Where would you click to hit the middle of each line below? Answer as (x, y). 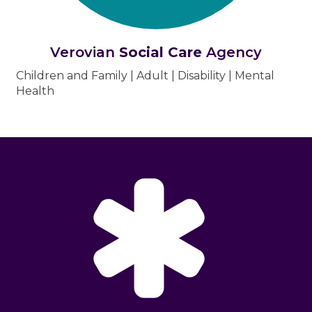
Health (35, 91)
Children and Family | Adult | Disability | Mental (145, 76)
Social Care (161, 52)
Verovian (85, 52)
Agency (232, 52)
